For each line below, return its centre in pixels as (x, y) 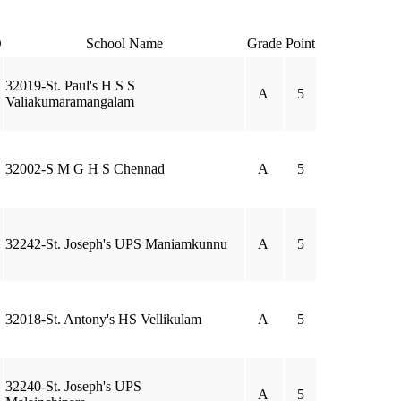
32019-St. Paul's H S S (70, 85)
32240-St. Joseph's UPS (73, 386)
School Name (124, 43)
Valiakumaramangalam (70, 102)
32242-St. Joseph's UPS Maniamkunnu (116, 244)
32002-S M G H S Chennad (85, 169)
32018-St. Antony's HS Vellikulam (103, 319)
